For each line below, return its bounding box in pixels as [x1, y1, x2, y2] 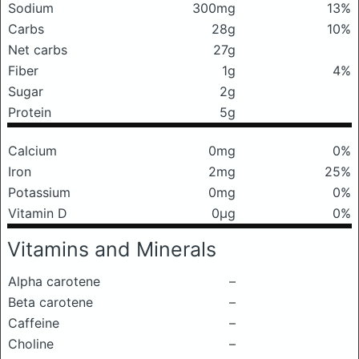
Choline [8, 336, 54, 352]
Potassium [8, 184, 71, 200]
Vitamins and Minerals [7, 237, 216, 261]
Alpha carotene [8, 273, 100, 289]
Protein [8, 104, 51, 120]
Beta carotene [8, 294, 93, 310]
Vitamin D [8, 205, 67, 221]
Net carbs [8, 42, 67, 58]
